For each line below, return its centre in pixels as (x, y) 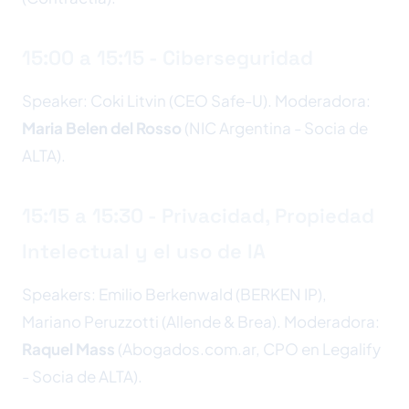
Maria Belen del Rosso (102, 128)
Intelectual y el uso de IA (144, 251)
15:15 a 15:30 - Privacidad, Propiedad (198, 215)
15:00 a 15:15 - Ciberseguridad (168, 58)
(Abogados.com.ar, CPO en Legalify (248, 349)
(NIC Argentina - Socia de (275, 128)
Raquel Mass (68, 349)
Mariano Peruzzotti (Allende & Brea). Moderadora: (201, 321)
